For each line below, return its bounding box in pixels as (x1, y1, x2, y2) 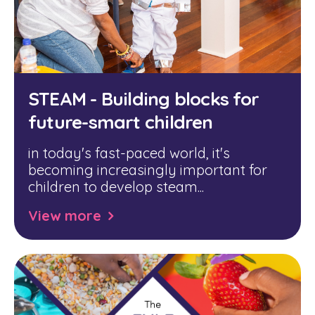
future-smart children (28, 110, 213, 134)
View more (28, 207, 101, 224)
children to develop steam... (28, 178, 204, 195)
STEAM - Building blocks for (28, 87, 259, 110)
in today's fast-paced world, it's (28, 144, 230, 162)
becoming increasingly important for (28, 161, 267, 179)
